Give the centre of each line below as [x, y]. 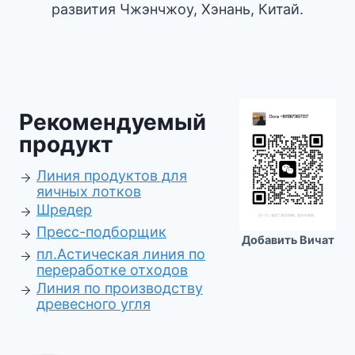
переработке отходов [112, 270]
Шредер [64, 210]
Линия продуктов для [112, 176]
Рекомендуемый [113, 122]
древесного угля [94, 304]
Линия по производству [120, 288]
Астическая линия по [131, 254]
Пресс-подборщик [101, 232]
